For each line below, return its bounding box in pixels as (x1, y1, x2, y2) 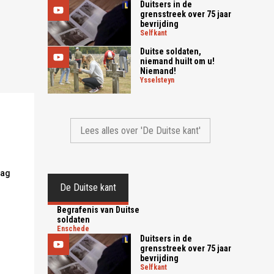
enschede (61, 224, 90, 233)
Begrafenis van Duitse (57, 204, 140, 215)
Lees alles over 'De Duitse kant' (80, 124, 201, 136)
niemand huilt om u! (140, 56, 215, 67)
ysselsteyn (144, 76, 175, 85)
